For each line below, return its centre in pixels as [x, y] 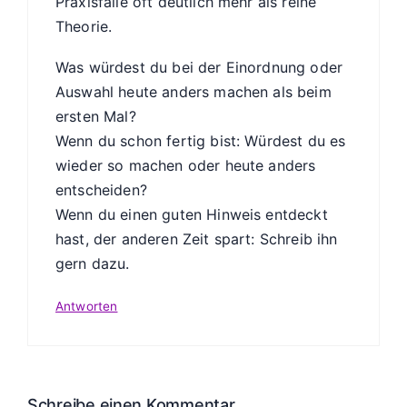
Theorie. [84, 26]
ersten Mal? [96, 117]
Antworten [87, 306]
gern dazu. [93, 264]
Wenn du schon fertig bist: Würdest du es [201, 141]
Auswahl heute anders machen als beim [194, 92]
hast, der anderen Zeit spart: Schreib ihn [197, 239]
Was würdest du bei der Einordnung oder [199, 68]
